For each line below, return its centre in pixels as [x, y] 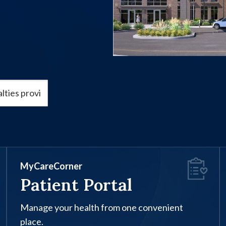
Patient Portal [76, 185]
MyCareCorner [51, 166]
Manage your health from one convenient [101, 208]
